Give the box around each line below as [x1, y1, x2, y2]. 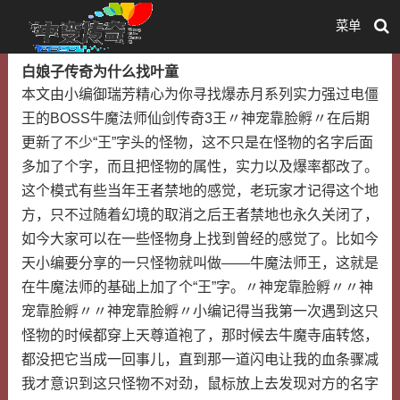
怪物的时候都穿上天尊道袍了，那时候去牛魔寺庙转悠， [21, 328, 379, 343]
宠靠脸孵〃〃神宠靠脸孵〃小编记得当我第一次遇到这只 [21, 304, 379, 319]
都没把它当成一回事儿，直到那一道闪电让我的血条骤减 [21, 352, 379, 367]
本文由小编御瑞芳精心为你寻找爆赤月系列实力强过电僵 [21, 87, 379, 102]
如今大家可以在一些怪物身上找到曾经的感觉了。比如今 [21, 231, 379, 246]
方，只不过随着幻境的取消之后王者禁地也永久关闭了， [21, 207, 379, 222]
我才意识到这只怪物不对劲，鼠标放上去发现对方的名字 [21, 376, 379, 391]
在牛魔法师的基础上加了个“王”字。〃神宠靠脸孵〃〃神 [21, 279, 373, 295]
